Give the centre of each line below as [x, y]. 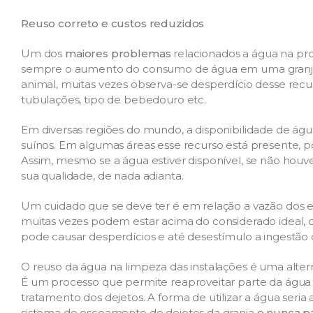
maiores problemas [118, 53]
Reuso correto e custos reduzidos [113, 23]
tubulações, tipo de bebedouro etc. [114, 99]
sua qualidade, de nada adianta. [102, 175]
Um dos [43, 53]
